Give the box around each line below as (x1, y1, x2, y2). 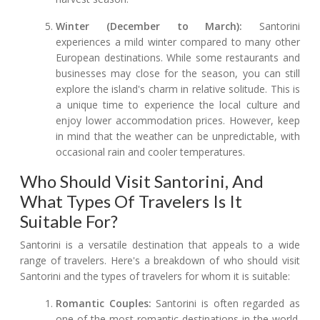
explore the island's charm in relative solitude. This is (56, 82, 300, 96)
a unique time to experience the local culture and (56, 98, 300, 112)
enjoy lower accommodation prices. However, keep (56, 114, 300, 128)
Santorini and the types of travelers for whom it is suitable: (20, 269, 290, 284)
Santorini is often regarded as (151, 296, 301, 311)
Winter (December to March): (56, 19, 243, 34)
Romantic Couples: (56, 296, 151, 311)
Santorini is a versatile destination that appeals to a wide (20, 238, 300, 252)
